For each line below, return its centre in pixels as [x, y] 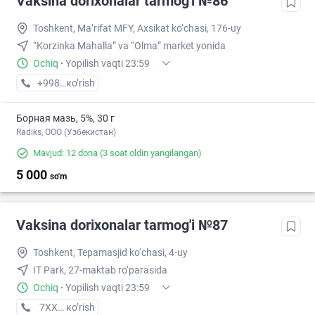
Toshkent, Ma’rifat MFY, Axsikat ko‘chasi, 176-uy [137, 28]
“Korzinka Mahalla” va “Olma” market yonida [129, 46]
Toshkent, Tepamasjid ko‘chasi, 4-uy [110, 253]
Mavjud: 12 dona [65, 153]
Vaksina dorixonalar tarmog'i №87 [122, 225]
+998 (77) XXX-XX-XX [84, 83]
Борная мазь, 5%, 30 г [65, 118]
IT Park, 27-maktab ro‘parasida [100, 270]
